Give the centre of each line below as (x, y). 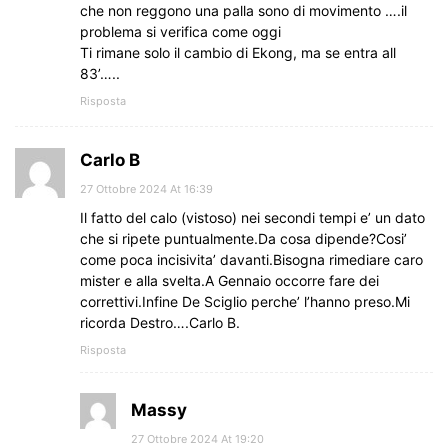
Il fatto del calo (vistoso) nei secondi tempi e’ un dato (252, 217)
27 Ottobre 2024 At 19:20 (197, 438)
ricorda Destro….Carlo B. (160, 322)
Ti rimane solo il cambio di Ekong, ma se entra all (238, 52)
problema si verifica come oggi (180, 31)
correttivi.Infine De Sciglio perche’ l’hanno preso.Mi (245, 301)
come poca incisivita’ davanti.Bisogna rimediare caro (251, 259)
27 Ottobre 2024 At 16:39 (146, 188)
